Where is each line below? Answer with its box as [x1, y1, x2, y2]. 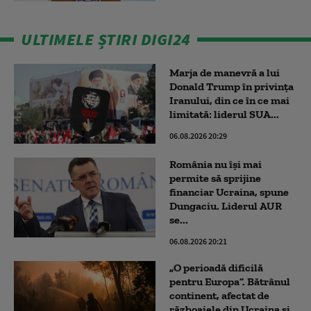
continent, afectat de [169, 288, 269, 302]
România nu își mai [169, 157, 262, 171]
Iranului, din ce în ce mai [169, 94, 289, 108]
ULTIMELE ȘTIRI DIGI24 [21, 28, 190, 51]
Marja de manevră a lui [169, 66, 280, 80]
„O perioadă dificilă [169, 260, 263, 274]
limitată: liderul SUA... [169, 108, 279, 121]
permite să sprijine [169, 171, 261, 185]
